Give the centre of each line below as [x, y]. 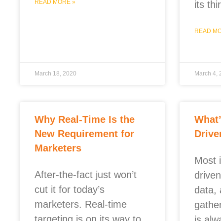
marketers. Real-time [81, 204]
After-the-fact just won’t [86, 175]
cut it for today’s [70, 189]
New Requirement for [84, 134]
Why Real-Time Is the [85, 119]
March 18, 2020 [55, 74]
